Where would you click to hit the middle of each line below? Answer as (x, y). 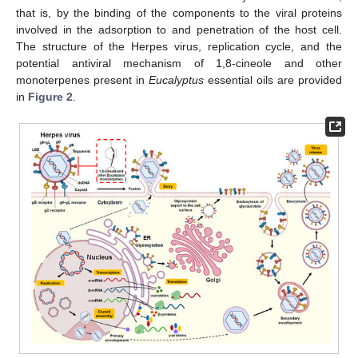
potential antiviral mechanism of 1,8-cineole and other (179, 63)
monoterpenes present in (82, 80)
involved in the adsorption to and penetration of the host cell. (179, 29)
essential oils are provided (273, 80)
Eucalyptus (176, 80)
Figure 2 (50, 96)
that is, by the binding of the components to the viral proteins (179, 12)
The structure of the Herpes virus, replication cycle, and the (179, 46)
